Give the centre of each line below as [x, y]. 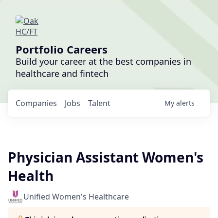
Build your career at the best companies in [103, 61]
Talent [99, 103]
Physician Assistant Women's [106, 157]
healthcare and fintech [62, 73]
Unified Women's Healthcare [76, 197]
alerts [185, 103]
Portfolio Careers [62, 49]
